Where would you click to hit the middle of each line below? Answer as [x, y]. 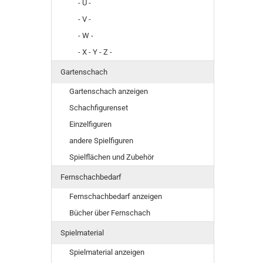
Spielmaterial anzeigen [107, 252]
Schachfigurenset [99, 108]
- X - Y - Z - [95, 52]
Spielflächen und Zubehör [112, 157]
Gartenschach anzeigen [109, 91]
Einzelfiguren [90, 124]
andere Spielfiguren [101, 141]
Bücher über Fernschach [110, 213]
